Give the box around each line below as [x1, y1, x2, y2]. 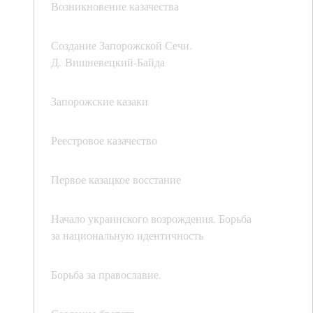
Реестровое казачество [51, 133, 157, 148]
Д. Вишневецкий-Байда [51, 54, 165, 70]
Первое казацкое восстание [51, 172, 181, 187]
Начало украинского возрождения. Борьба [51, 211, 252, 226]
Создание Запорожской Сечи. [51, 38, 192, 53]
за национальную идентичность [51, 228, 203, 243]
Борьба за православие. [51, 267, 161, 282]
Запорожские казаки [51, 94, 148, 109]
